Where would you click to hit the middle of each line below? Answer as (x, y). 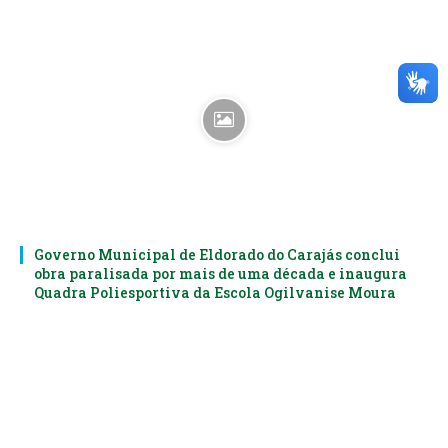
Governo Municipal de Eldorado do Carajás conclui (217, 254)
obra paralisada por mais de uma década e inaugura (220, 273)
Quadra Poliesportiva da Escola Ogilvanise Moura (215, 292)
